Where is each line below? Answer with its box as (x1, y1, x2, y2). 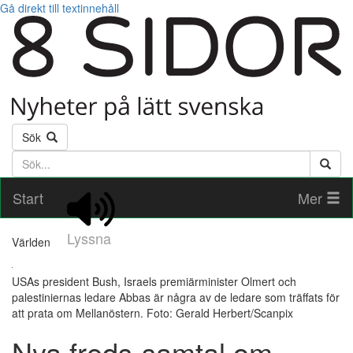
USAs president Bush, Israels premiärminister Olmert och (12, 273, 296, 290)
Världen (12, 234, 50, 251)
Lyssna (67, 227, 111, 248)
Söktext (11, 150, 52, 166)
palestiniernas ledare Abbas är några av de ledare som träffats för (12, 289, 340, 306)
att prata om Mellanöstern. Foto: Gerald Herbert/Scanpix (12, 305, 293, 321)
